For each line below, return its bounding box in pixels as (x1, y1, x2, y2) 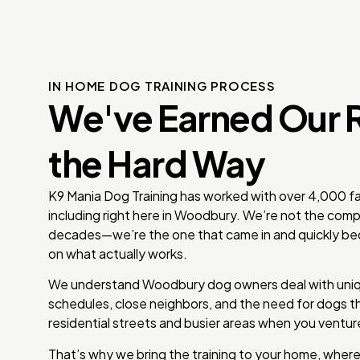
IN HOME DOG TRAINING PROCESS (48, 77, 276, 93)
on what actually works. (48, 244, 187, 262)
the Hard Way (48, 140, 264, 186)
